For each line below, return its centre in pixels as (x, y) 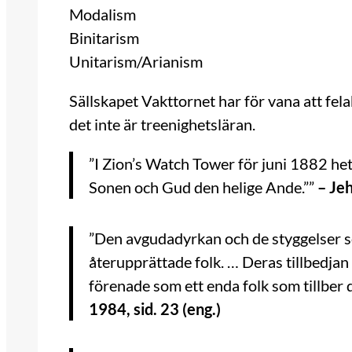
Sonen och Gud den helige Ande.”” (202, 187)
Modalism (103, 15)
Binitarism (104, 38)
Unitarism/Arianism (136, 62)
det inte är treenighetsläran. (162, 125)
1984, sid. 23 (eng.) (155, 309)
